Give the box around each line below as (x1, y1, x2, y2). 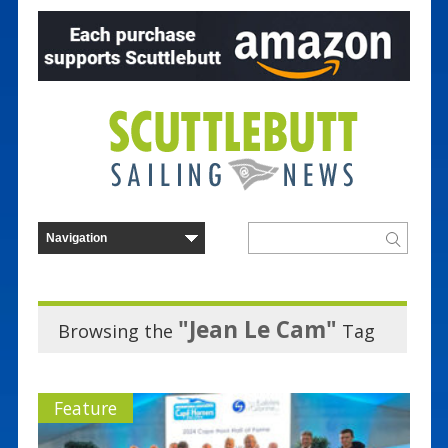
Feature (53, 395, 117, 420)
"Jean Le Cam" (177, 313, 337, 345)
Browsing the (57, 318, 178, 343)
